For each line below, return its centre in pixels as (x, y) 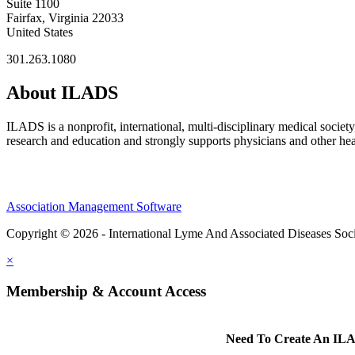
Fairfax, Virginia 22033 (65, 18)
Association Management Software (94, 207)
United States (40, 32)
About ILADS (62, 93)
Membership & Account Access (106, 291)
